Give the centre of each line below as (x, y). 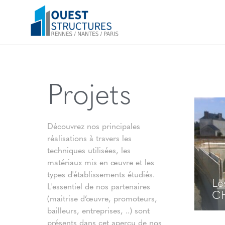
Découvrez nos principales (94, 126)
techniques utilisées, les (89, 150)
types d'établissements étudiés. (101, 174)
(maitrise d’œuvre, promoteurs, (102, 198)
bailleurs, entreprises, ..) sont (98, 210)
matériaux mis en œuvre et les (101, 162)
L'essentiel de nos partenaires (99, 186)
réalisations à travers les (89, 138)
